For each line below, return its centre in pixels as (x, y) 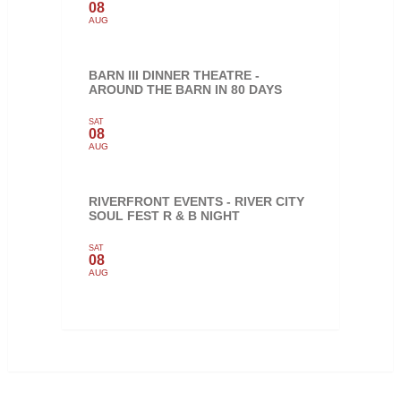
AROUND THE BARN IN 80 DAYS (185, 89)
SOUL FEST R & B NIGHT (164, 215)
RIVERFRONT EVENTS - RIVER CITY (196, 201)
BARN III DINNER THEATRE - (174, 75)
